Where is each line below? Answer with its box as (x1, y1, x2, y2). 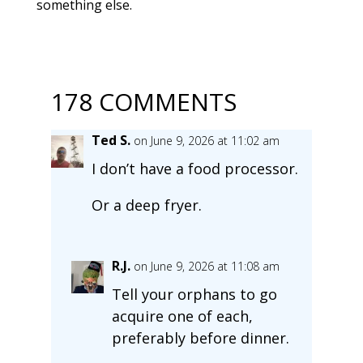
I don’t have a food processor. (91, 158, 298, 178)
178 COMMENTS (50, 84, 237, 118)
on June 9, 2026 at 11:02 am (133, 132, 280, 148)
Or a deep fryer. (91, 194, 202, 215)
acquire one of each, (111, 305, 253, 326)
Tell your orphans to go (111, 284, 277, 304)
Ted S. (91, 130, 130, 149)
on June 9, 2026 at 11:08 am (133, 258, 280, 274)
